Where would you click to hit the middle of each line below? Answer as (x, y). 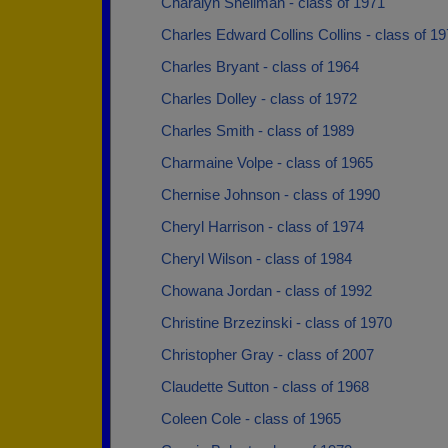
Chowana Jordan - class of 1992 (266, 290)
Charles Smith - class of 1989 (257, 130)
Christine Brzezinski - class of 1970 (276, 322)
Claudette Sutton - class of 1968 (265, 386)
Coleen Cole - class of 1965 (251, 418)
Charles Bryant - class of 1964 (260, 66)
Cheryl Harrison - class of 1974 (262, 226)
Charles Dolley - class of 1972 (259, 98)
